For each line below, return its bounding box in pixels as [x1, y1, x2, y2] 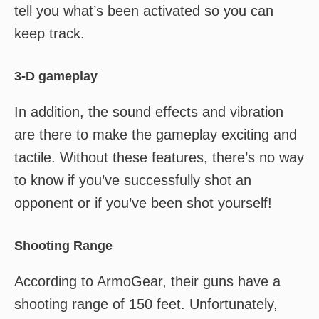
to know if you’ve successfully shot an [14, 172, 251, 188]
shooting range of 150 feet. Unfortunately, [14, 296, 278, 312]
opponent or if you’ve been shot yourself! [14, 195, 272, 211]
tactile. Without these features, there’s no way [14, 150, 304, 165]
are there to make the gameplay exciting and [14, 127, 297, 142]
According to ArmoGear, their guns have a [14, 273, 281, 289]
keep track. [14, 26, 85, 41]
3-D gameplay [14, 69, 98, 83]
